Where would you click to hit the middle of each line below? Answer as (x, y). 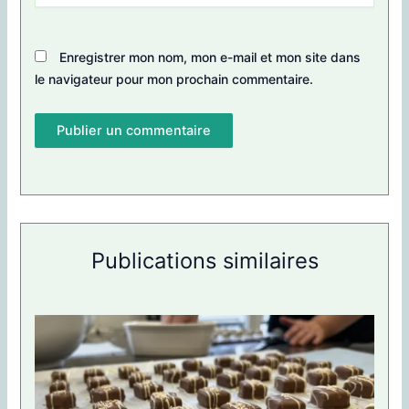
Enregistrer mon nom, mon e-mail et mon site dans (210, 57)
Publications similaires (204, 260)
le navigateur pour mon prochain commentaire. (174, 79)
